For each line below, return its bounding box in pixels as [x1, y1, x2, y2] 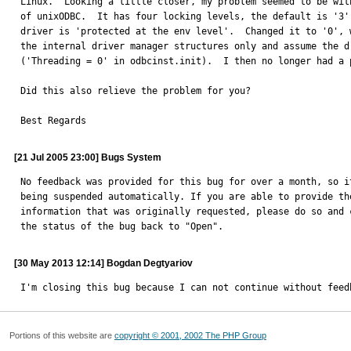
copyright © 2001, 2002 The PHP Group [114, 331, 266, 340]
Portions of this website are [9, 331, 114, 340]
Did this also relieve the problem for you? [20, 85, 251, 96]
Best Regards [20, 115, 86, 126]
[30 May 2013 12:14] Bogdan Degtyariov [14, 258, 193, 269]
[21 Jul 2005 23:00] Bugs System [14, 152, 161, 163]
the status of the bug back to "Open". [20, 221, 223, 232]
